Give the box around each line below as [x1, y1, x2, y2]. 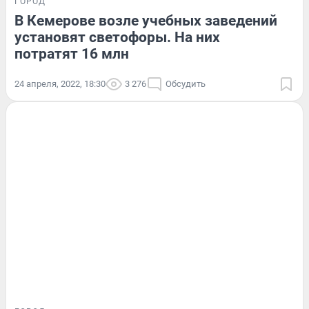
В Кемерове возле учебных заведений [14, 12, 277, 29]
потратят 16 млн [14, 45, 129, 62]
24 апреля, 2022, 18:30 [14, 78, 106, 89]
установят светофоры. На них [14, 28, 220, 46]
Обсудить [166, 78, 206, 89]
